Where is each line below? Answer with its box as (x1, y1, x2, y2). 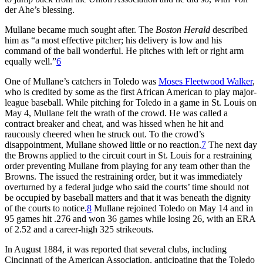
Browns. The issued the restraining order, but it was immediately (5, 171, 242, 181)
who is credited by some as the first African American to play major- (5, 86, 257, 97)
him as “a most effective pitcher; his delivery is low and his (5, 35, 222, 45)
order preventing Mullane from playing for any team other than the (5, 160, 250, 171)
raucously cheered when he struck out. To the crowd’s (5, 129, 204, 139)
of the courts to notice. (5, 203, 87, 213)
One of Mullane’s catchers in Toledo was (5, 76, 159, 86)
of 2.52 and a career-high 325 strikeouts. (5, 224, 154, 234)
